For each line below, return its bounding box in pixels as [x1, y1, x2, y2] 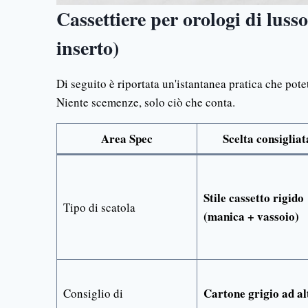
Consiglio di [63, 285, 123, 301]
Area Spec [101, 129, 153, 147]
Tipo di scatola [63, 199, 135, 215]
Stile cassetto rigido [203, 188, 304, 206]
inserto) [56, 33, 119, 62]
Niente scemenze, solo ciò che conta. [56, 93, 235, 110]
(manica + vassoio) [203, 207, 299, 225]
